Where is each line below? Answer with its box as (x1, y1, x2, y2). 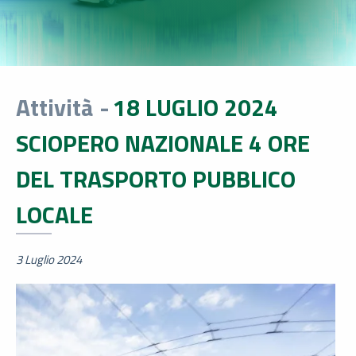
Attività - (16, 88, 110, 126)
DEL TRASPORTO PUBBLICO (16, 160, 296, 197)
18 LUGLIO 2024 (113, 88, 278, 126)
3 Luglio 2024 (16, 250, 82, 269)
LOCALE (16, 195, 93, 233)
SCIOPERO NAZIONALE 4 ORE (16, 124, 310, 161)
